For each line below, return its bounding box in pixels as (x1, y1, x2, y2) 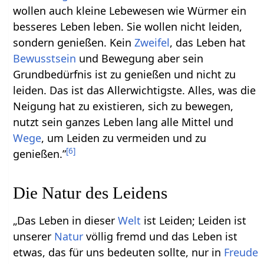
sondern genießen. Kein (13, 35, 135, 49)
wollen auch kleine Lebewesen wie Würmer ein (13, 3, 247, 18)
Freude (224, 245, 259, 259)
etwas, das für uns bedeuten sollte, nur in (13, 245, 225, 259)
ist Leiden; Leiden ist (141, 213, 247, 227)
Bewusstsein (13, 51, 77, 65)
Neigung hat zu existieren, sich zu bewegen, (13, 98, 234, 113)
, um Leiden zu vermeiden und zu (41, 130, 207, 145)
